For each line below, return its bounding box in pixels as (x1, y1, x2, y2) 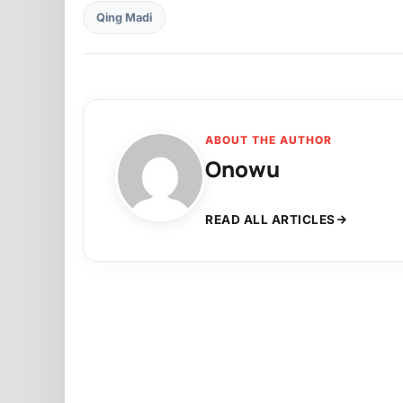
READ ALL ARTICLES (205, 211, 336, 227)
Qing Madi (96, 11, 152, 25)
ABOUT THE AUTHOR (205, 132, 332, 147)
